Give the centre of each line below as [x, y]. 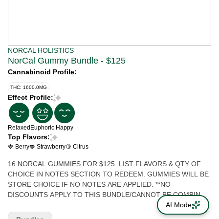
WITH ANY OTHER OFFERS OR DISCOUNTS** [82, 205]
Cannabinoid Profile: [42, 72]
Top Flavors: [29, 137]
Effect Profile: [31, 97]
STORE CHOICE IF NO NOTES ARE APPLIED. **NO [45, 184]
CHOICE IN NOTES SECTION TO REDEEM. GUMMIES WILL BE [108, 174]
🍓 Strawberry [47, 147]
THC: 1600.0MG [29, 87]
